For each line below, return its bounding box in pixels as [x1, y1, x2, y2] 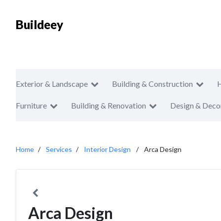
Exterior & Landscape [16, 79, 88, 88]
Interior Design [84, 145, 131, 153]
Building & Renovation [71, 101, 146, 110]
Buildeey [16, 17, 63, 32]
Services [46, 145, 72, 153]
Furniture [16, 101, 47, 110]
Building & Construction [112, 79, 193, 88]
